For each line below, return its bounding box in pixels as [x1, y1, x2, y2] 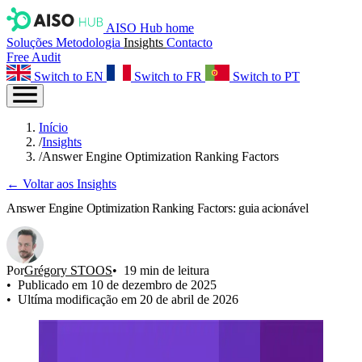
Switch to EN [34, 69, 103, 83]
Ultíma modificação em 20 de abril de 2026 [18, 292, 238, 306]
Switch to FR [134, 69, 202, 83]
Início [39, 120, 68, 134]
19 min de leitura [124, 263, 209, 277]
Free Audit [6, 50, 61, 64]
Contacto [166, 36, 213, 49]
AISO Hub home [106, 21, 194, 35]
